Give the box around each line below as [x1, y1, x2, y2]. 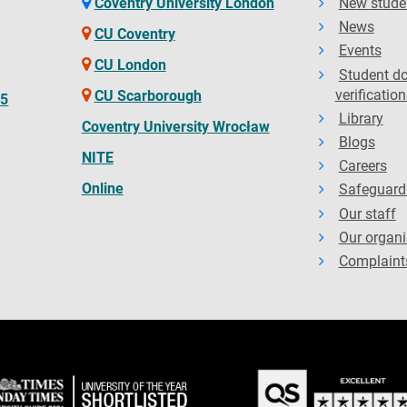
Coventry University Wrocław [81, 118, 270, 135]
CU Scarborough [94, 87, 202, 104]
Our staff [338, 204, 396, 223]
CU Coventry [94, 25, 175, 43]
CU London [94, 56, 166, 74]
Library [338, 109, 383, 127]
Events [338, 42, 382, 60]
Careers [338, 157, 387, 175]
